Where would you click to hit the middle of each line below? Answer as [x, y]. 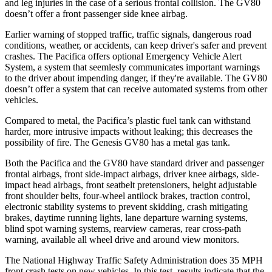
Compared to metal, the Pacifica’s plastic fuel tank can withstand [128, 120]
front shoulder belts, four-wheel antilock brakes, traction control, [127, 195]
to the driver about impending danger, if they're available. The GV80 [136, 78]
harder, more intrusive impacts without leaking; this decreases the [129, 131]
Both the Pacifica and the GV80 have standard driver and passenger [134, 163]
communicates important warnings [193, 67]
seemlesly [108, 67]
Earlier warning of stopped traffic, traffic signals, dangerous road [128, 34]
